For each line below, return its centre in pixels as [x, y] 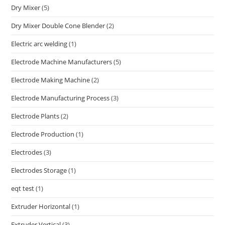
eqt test [23, 189]
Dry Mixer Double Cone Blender [58, 26]
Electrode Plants [35, 116]
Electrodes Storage [39, 171]
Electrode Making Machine [51, 80]
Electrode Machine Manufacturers [62, 62]
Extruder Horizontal [41, 207]
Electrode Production [43, 134]
